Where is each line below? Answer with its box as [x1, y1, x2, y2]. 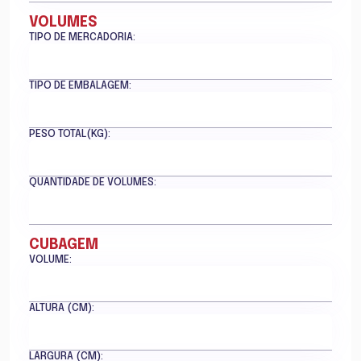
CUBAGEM [29, 238, 98, 252]
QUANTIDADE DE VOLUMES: [29, 177, 156, 188]
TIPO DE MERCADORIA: [29, 32, 135, 43]
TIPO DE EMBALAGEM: [29, 81, 131, 91]
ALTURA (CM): [29, 303, 94, 313]
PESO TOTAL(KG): [29, 129, 110, 139]
